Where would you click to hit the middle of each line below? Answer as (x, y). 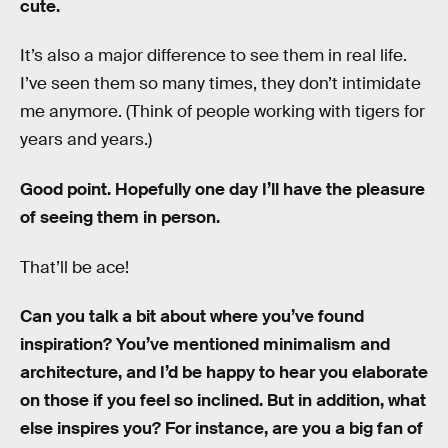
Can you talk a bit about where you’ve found (192, 317)
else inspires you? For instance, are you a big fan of (221, 429)
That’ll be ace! (74, 267)
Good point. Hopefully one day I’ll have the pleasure (222, 190)
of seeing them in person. (120, 218)
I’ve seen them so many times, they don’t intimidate (220, 84)
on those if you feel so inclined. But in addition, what (223, 401)
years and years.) (86, 140)
